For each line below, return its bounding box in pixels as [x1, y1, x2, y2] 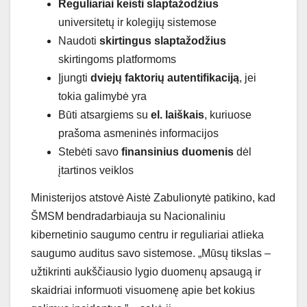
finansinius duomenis [121, 145, 234, 158]
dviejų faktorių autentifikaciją [90, 71, 239, 84]
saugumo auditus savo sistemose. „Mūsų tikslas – [31, 247, 271, 259]
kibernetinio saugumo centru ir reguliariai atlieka [31, 228, 264, 241]
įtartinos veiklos [58, 164, 134, 176]
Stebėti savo [58, 145, 121, 158]
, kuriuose [204, 108, 251, 121]
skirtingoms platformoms [58, 53, 176, 65]
